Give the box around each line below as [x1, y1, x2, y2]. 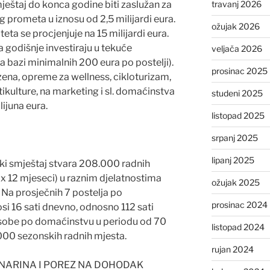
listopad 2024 [211, 221, 265, 232]
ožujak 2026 [211, 20, 260, 31]
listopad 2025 [211, 110, 265, 121]
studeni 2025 [211, 87, 263, 98]
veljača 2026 [211, 43, 262, 54]
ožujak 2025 [211, 177, 260, 187]
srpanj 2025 [211, 132, 258, 143]
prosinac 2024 [211, 199, 268, 210]
